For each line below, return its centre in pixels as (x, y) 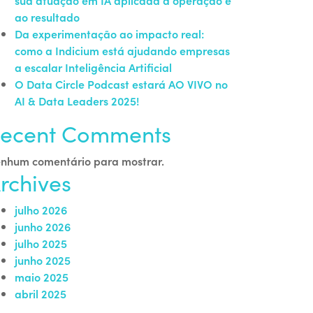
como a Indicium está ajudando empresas (122, 50)
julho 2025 (41, 243)
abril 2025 (41, 293)
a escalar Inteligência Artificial (93, 67)
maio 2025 (42, 277)
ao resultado (47, 17)
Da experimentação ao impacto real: (109, 34)
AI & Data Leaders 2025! (77, 101)
